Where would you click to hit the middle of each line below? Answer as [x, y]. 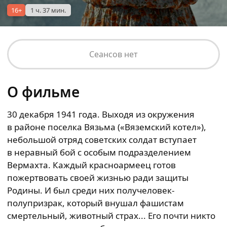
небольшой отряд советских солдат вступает [102, 140]
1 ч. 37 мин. [48, 10]
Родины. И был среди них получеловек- [91, 190]
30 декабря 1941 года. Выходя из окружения [101, 114]
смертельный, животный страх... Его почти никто [111, 216]
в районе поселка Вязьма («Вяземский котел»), [107, 127]
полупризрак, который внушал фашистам [96, 203]
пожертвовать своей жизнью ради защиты [98, 178]
